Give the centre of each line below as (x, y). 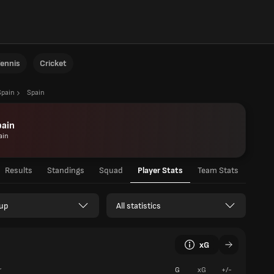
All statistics (139, 206)
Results (19, 170)
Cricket (53, 63)
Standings (66, 170)
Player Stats (160, 170)
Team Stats (218, 170)
